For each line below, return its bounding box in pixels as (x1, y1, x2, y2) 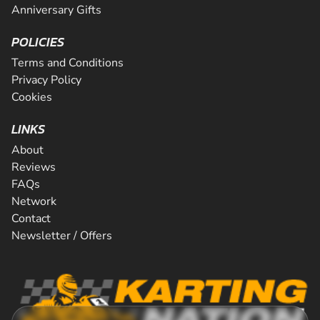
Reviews (11, 159, 56, 175)
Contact (11, 211, 51, 226)
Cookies (11, 89, 52, 105)
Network (11, 194, 56, 209)
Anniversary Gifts (11, 2, 101, 18)
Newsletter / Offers (11, 228, 112, 244)
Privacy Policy (11, 72, 81, 88)
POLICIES (11, 32, 64, 51)
